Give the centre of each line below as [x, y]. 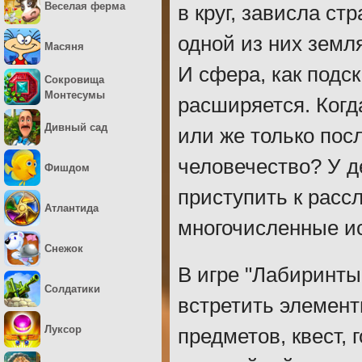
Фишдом [67, 168]
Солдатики [72, 289]
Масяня [64, 46]
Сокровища [74, 79]
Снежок [64, 248]
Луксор [63, 329]
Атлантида [72, 208]
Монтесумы [75, 95]
